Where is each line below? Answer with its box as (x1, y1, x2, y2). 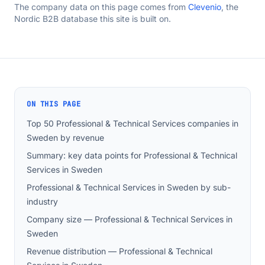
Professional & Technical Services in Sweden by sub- (27, 182, 231, 192)
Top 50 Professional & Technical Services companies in (27, 118, 238, 128)
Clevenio (188, 2, 221, 12)
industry (27, 196, 58, 206)
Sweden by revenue (27, 132, 104, 143)
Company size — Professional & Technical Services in (27, 214, 232, 224)
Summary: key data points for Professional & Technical (27, 150, 237, 160)
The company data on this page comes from (14, 2, 188, 12)
